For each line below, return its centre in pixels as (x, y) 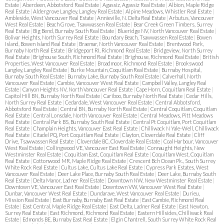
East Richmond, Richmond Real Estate (92, 212)
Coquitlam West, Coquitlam (183, 154)
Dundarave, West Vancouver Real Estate (135, 193)
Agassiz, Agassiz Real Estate (134, 4)
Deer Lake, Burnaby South (187, 173)
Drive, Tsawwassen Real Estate (40, 141)
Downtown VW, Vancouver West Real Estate (152, 186)
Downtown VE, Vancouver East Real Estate (52, 186)
